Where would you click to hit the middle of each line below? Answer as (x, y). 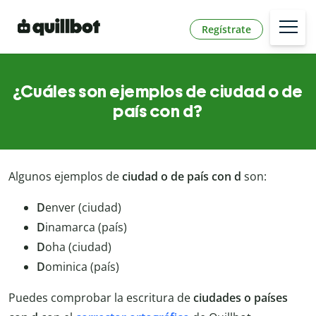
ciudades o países (241, 298)
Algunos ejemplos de (65, 177)
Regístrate (226, 29)
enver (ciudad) (83, 208)
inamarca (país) (86, 227)
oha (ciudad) (78, 247)
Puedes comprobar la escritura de (101, 298)
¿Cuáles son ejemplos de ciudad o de (158, 92)
